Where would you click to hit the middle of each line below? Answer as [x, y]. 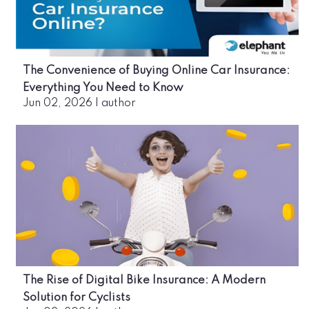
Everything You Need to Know [103, 88]
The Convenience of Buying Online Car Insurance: [156, 70]
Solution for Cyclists [77, 297]
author [119, 103]
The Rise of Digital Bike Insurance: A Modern [144, 280]
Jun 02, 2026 [58, 103]
